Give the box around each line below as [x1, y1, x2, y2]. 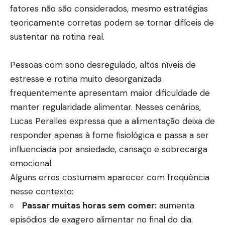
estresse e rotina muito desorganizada [10, 73, 162, 85]
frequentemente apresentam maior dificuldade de [10, 87, 210, 99]
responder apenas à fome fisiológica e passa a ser [10, 130, 209, 141]
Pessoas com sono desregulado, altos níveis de [10, 59, 196, 71]
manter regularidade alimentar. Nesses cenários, [10, 101, 201, 113]
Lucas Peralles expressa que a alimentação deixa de [10, 116, 215, 127]
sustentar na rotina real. [10, 31, 104, 43]
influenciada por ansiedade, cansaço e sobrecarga [10, 144, 207, 155]
